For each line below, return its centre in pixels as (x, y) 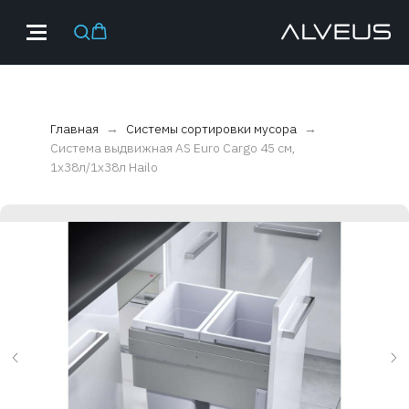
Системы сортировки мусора (213, 129)
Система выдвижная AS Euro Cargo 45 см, (173, 148)
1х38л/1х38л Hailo (104, 167)
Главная (74, 129)
